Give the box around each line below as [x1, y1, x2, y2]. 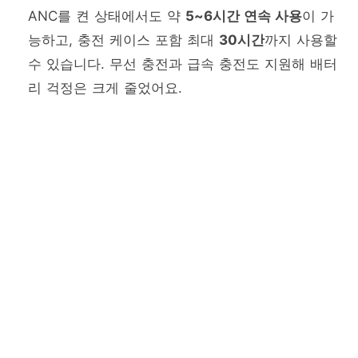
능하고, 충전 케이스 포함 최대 [28, 32, 219, 49]
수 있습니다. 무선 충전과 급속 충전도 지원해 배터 [28, 56, 337, 73]
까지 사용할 [265, 32, 337, 49]
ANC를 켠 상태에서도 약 [28, 8, 185, 25]
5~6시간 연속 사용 [185, 8, 302, 25]
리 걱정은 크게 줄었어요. [28, 80, 182, 97]
